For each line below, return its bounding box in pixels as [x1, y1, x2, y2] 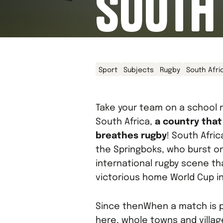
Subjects [123, 67, 154, 74]
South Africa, [96, 117, 155, 126]
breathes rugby [96, 131, 167, 140]
